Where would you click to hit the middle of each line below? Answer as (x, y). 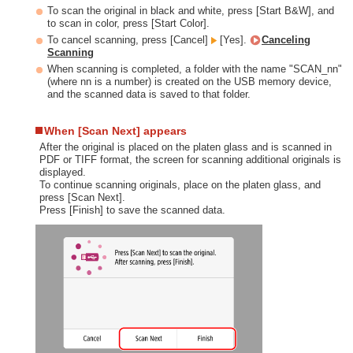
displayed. (63, 173)
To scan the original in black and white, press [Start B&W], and (191, 11)
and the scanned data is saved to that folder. (149, 95)
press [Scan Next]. (82, 198)
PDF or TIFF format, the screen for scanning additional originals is (190, 160)
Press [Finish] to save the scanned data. (132, 210)
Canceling (286, 40)
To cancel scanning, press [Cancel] (129, 40)
